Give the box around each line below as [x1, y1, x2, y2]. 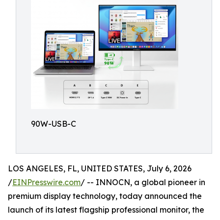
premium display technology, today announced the [8, 191, 202, 201]
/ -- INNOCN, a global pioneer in [81, 177, 205, 187]
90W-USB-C [31, 119, 76, 129]
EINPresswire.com [12, 177, 81, 187]
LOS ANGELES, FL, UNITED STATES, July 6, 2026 [8, 164, 192, 173]
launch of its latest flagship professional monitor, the [8, 205, 204, 215]
